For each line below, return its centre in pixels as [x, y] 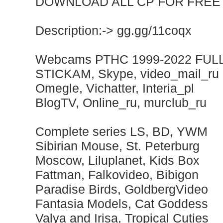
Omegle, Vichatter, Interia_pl [115, 88]
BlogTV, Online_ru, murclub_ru [121, 103]
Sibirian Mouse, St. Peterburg [117, 146]
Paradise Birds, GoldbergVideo [122, 189]
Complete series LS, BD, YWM [121, 131]
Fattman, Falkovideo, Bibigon [117, 175]
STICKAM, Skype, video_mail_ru [127, 74]
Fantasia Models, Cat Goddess [122, 204]
